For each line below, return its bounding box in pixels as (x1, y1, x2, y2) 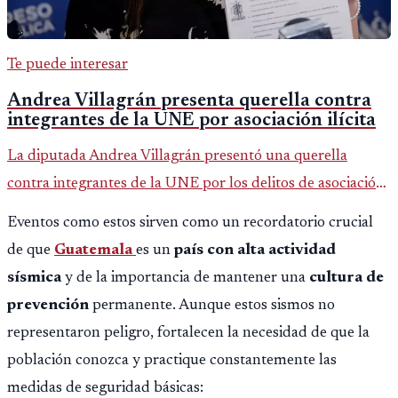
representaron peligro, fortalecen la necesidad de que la (7, 324, 370, 341)
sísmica (7, 269, 61, 286)
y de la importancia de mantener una (61, 269, 309, 286)
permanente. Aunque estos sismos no (89, 297, 335, 314)
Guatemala (54, 242, 136, 259)
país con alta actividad (174, 242, 336, 259)
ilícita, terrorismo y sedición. (7, 203, 192, 219)
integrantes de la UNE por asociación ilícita (7, 111, 376, 131)
